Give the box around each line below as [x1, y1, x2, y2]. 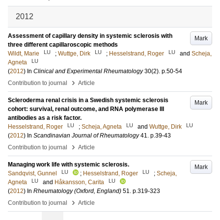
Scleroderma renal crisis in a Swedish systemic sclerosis [8, 97, 168, 104]
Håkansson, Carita [55, 179, 104, 186]
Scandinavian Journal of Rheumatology [33, 132, 139, 139]
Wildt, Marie [8, 50, 39, 57]
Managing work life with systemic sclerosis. [8, 161, 129, 168]
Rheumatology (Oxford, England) [33, 188, 121, 194]
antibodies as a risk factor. [8, 114, 82, 121]
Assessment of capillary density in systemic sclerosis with [8, 32, 172, 39]
